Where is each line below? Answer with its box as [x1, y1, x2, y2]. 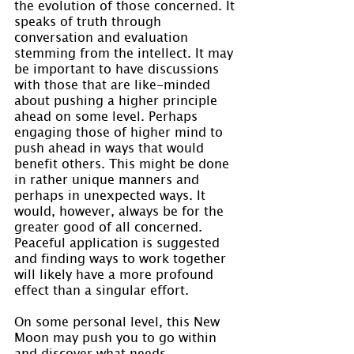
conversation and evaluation [14, 28, 192, 44]
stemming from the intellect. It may [14, 43, 237, 60]
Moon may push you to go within [14, 328, 220, 345]
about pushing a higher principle [14, 91, 221, 107]
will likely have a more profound [14, 265, 217, 281]
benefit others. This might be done [14, 154, 233, 171]
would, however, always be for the [14, 201, 228, 218]
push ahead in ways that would [14, 138, 208, 155]
